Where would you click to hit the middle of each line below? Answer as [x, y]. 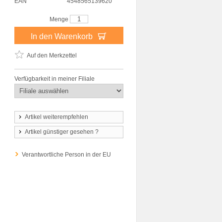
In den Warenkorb [63, 36]
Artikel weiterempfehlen [56, 117]
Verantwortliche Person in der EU [66, 155]
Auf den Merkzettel [52, 55]
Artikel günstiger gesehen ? [62, 132]
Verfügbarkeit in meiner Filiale [55, 79]
